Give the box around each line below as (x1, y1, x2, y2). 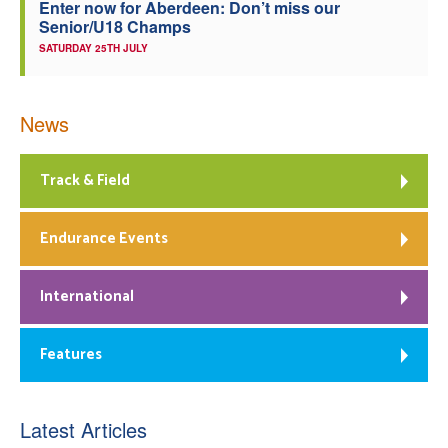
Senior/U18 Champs (39, 14, 191, 38)
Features (40, 341, 102, 367)
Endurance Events (40, 225, 168, 251)
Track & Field (40, 167, 130, 193)
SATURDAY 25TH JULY (39, 40, 148, 55)
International (40, 283, 134, 309)
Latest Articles (20, 414, 147, 444)
